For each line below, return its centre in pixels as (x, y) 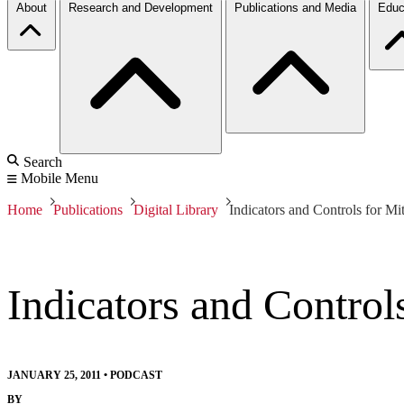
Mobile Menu (60, 178)
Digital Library (176, 209)
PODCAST (136, 375)
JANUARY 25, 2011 (54, 375)
